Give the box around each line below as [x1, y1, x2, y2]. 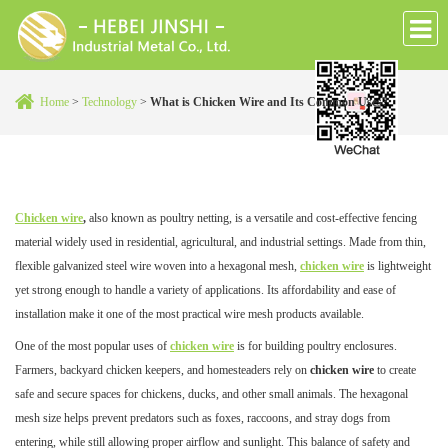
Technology [79, 94, 137, 109]
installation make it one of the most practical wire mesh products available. [15, 306, 364, 321]
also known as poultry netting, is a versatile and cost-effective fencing [86, 210, 417, 225]
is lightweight [367, 258, 431, 273]
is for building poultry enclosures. [237, 338, 397, 353]
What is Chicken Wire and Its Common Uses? [150, 94, 388, 109]
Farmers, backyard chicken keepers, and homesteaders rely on [15, 362, 310, 377]
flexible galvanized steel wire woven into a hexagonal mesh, [15, 258, 300, 273]
